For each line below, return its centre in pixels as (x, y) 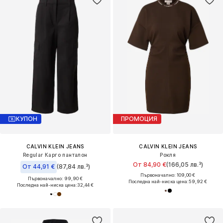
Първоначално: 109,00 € (168, 175)
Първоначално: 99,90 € (55, 178)
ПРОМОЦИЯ (139, 119)
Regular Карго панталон (55, 155)
